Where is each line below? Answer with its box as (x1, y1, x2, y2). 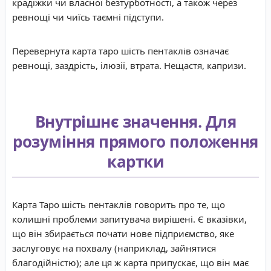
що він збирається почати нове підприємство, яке (12, 227, 234, 240)
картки (107, 151, 164, 173)
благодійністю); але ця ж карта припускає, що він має (12, 256, 249, 269)
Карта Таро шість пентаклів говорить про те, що (12, 198, 225, 211)
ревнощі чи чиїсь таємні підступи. (12, 11, 164, 24)
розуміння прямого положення (13, 131, 258, 153)
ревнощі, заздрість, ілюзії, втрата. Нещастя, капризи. (12, 59, 246, 72)
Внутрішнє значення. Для (34, 111, 237, 133)
